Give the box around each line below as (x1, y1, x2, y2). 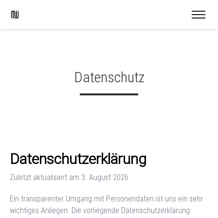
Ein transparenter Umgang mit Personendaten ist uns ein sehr (10, 194, 203, 203)
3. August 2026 (81, 172, 128, 182)
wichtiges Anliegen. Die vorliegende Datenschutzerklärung (10, 205, 190, 215)
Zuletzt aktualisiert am (10, 172, 81, 182)
